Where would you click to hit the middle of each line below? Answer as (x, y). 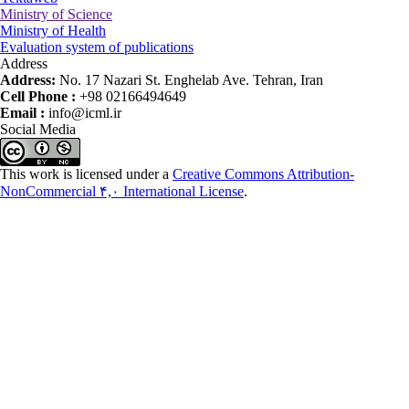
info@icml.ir (85, 113)
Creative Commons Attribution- (263, 174)
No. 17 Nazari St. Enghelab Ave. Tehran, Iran (191, 80)
